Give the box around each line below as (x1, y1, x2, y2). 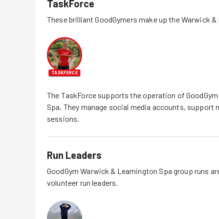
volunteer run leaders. (47, 177, 118, 187)
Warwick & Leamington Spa (80, 166, 172, 175)
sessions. (47, 113, 80, 123)
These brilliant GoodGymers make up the (47, 14, 181, 24)
